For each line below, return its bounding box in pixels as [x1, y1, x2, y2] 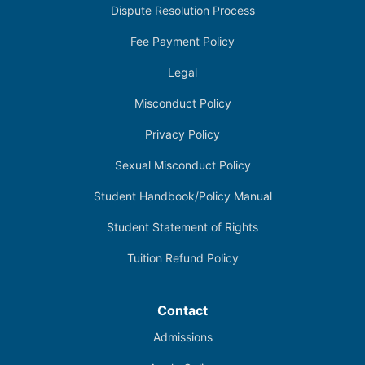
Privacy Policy [145, 126, 220, 141]
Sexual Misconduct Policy [114, 157, 251, 172]
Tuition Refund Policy [126, 250, 239, 265]
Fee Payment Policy [130, 33, 235, 48]
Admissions [152, 329, 213, 344]
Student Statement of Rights [107, 219, 258, 234]
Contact [157, 301, 208, 319]
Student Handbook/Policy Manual [93, 188, 272, 203]
